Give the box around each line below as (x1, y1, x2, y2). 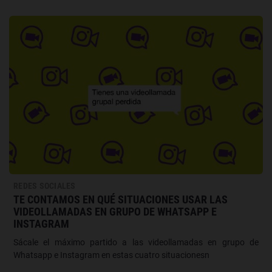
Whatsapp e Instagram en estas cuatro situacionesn (13, 250, 209, 260)
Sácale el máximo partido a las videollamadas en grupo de (13, 237, 259, 247)
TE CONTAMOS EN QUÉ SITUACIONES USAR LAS (13, 192, 228, 206)
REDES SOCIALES (13, 180, 76, 191)
